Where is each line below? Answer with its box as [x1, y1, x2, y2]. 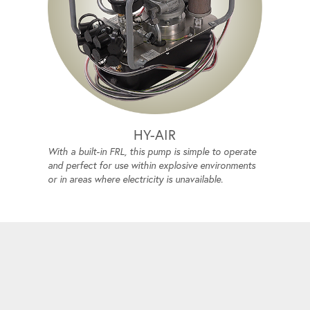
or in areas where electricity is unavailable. [48, 173, 224, 186]
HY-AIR [134, 126, 176, 144]
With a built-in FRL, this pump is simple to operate [48, 145, 257, 158]
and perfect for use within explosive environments [48, 159, 256, 172]
